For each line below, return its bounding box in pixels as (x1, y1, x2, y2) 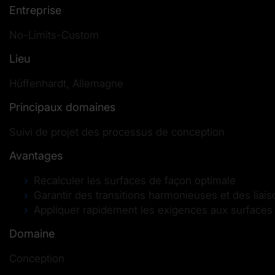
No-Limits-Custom (9, 29, 99, 41)
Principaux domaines (9, 101, 115, 114)
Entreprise (9, 4, 61, 17)
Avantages (9, 149, 63, 162)
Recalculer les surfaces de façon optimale (34, 174, 236, 187)
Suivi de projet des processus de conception (9, 126, 225, 138)
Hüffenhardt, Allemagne (9, 77, 123, 90)
